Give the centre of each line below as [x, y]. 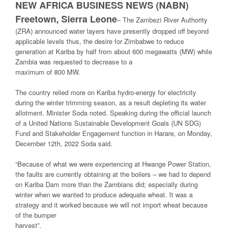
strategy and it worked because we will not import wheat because [111, 204]
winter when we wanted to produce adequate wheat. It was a [104, 194]
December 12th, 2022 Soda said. [64, 143]
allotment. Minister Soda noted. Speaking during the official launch [113, 112]
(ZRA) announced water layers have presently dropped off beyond [112, 31]
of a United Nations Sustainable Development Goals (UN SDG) [108, 123]
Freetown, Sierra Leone [66, 19]
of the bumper [36, 215]
